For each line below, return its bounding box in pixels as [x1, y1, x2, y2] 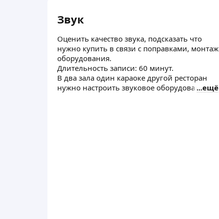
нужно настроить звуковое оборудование [57, 83, 209, 92]
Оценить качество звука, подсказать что [57, 34, 202, 44]
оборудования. [57, 53, 111, 63]
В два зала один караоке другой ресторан [57, 73, 207, 83]
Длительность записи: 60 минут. [57, 63, 174, 73]
